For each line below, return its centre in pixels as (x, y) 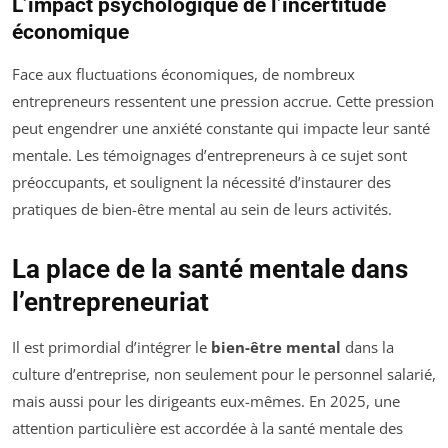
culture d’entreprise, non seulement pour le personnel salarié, (224, 374)
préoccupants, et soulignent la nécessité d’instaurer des (201, 182)
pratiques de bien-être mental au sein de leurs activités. (202, 209)
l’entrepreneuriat (110, 302)
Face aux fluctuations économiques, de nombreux (183, 74)
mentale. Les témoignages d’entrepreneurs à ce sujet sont (209, 155)
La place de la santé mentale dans (210, 269)
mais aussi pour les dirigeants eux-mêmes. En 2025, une (206, 401)
